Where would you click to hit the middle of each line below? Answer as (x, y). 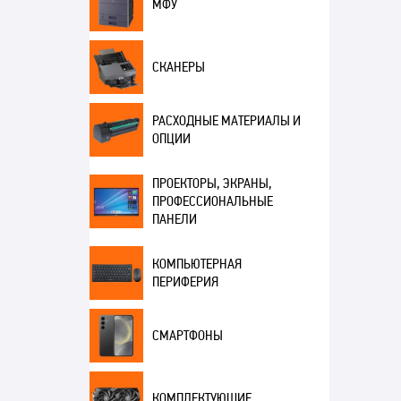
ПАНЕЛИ (174, 219)
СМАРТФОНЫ (187, 336)
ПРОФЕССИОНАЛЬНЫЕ (212, 201)
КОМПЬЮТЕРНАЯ (196, 264)
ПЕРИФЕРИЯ (185, 282)
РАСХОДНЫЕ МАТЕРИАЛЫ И (226, 121)
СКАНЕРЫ (178, 67)
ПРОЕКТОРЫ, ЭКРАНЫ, (212, 183)
